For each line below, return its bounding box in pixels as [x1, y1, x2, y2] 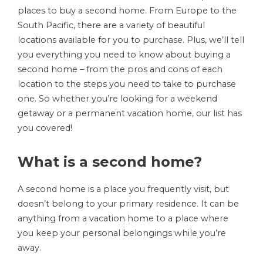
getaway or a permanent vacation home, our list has [18, 108, 242, 119]
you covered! [18, 123, 72, 133]
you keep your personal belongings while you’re [18, 228, 226, 238]
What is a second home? [18, 153, 202, 170]
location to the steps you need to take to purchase [18, 79, 236, 89]
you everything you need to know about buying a [18, 49, 231, 60]
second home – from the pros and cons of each [18, 64, 222, 75]
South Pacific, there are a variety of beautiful [18, 20, 205, 31]
